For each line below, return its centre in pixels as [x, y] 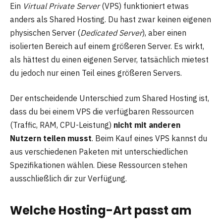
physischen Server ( [45, 32]
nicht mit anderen [147, 125]
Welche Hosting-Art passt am [101, 210]
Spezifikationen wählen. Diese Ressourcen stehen [99, 165]
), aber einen [164, 32]
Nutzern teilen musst [51, 139]
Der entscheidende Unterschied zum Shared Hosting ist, [110, 98]
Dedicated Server [111, 32]
